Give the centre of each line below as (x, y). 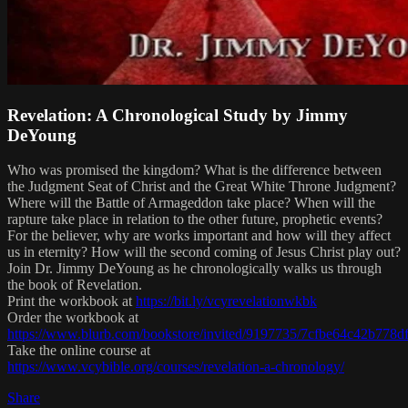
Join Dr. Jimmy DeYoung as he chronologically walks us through (194, 269)
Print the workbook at (71, 301)
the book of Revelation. (75, 285)
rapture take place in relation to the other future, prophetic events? (195, 219)
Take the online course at (79, 351)
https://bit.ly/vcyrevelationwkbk (226, 301)
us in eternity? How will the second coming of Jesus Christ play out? (204, 252)
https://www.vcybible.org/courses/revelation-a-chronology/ (176, 367)
